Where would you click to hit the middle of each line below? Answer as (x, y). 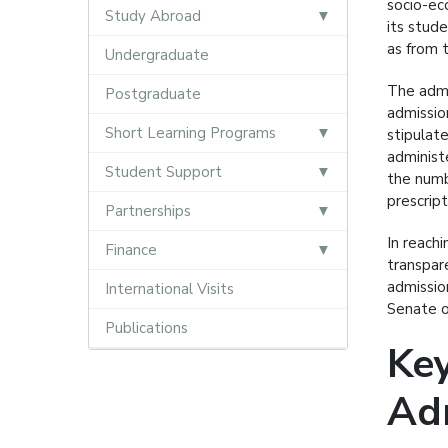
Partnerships (147, 211)
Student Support (163, 172)
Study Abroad (152, 16)
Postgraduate (152, 94)
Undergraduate (156, 55)
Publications (146, 328)
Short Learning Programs (190, 133)
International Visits (169, 289)
